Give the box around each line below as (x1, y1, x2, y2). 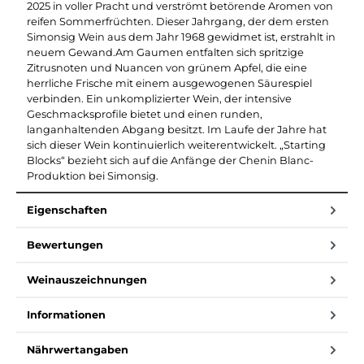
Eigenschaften (27, 203, 107, 216)
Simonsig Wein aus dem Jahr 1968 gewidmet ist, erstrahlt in (27, 30, 336, 43)
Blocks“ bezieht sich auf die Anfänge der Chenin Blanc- (27, 154, 314, 167)
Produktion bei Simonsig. (27, 169, 158, 182)
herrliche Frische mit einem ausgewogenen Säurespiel (27, 76, 312, 89)
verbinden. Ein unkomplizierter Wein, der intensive (27, 92, 292, 105)
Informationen (27, 308, 106, 321)
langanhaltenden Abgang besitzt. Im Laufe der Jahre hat (27, 123, 327, 136)
